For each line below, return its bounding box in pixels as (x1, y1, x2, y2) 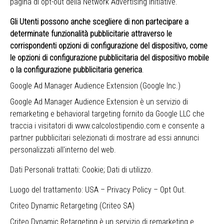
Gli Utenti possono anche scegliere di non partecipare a (10, 17, 188, 26)
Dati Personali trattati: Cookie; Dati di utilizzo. (10, 165, 153, 174)
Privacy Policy (107, 185, 151, 194)
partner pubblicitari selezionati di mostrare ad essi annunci (10, 133, 199, 142)
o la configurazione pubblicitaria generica (10, 65, 142, 74)
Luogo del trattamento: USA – (10, 185, 107, 194)
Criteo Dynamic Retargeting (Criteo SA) (10, 201, 134, 210)
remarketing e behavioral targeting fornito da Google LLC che (10, 109, 204, 118)
